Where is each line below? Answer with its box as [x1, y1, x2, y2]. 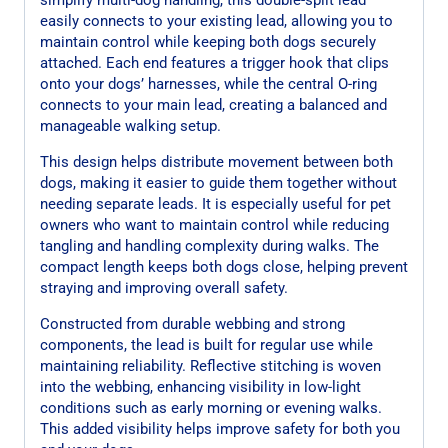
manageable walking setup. [40, 116, 221, 135]
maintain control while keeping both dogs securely [40, 32, 376, 51]
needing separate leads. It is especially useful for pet [40, 194, 391, 213]
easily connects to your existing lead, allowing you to [40, 11, 393, 30]
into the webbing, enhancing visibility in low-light [40, 377, 361, 396]
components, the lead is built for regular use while [40, 335, 373, 354]
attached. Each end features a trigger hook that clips [40, 53, 389, 72]
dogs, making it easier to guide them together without [40, 173, 397, 192]
